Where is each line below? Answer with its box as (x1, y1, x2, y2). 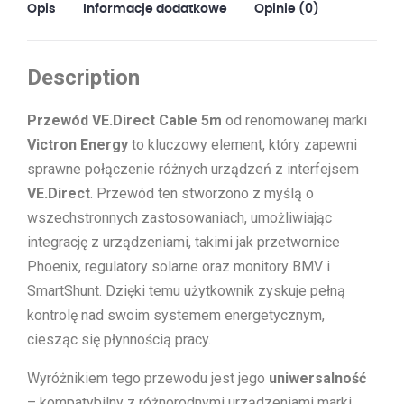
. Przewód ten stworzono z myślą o (90, 185, 314, 202)
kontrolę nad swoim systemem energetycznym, (27, 307, 325, 324)
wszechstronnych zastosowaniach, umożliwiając (27, 209, 332, 226)
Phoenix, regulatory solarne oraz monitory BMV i (27, 258, 330, 275)
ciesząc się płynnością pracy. (27, 331, 211, 348)
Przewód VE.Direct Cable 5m (27, 112, 222, 129)
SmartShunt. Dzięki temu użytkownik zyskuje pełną (27, 282, 345, 299)
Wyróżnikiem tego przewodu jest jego (27, 370, 269, 387)
